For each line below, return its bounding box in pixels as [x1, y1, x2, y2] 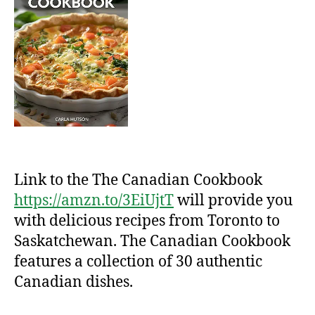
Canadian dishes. [14, 272, 133, 292]
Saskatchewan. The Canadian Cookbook [14, 231, 290, 251]
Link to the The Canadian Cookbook [14, 170, 262, 190]
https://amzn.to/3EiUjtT [14, 191, 174, 210]
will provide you [174, 191, 292, 210]
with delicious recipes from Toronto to [14, 211, 280, 231]
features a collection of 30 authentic [14, 252, 262, 271]
